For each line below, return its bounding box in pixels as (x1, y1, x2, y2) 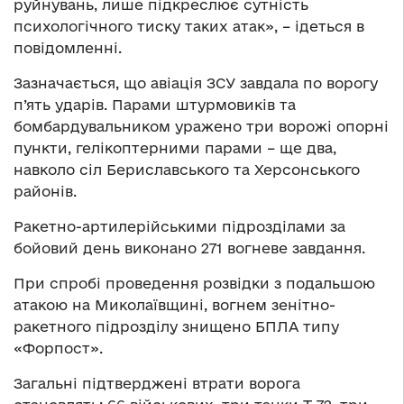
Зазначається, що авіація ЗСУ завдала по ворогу (14, 74, 378, 91)
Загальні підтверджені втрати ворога (14, 374, 300, 391)
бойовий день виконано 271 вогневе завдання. (14, 239, 365, 256)
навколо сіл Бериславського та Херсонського (14, 161, 360, 178)
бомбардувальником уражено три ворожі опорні (14, 117, 389, 134)
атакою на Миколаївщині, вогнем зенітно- (14, 296, 335, 313)
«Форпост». (14, 339, 103, 356)
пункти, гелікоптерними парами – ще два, (14, 139, 336, 156)
